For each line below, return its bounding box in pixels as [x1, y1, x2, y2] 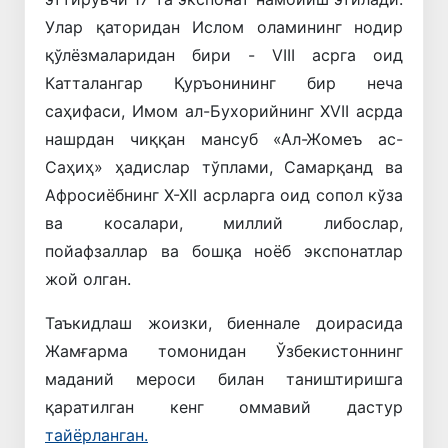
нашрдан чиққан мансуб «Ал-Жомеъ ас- [45, 128, 403, 149]
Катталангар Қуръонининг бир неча [45, 72, 403, 93]
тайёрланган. [45, 424, 148, 445]
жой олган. [45, 268, 131, 289]
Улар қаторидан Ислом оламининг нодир [45, 16, 403, 37]
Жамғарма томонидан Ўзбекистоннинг [45, 340, 403, 361]
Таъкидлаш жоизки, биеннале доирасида [45, 312, 403, 333]
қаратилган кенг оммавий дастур [45, 396, 403, 417]
